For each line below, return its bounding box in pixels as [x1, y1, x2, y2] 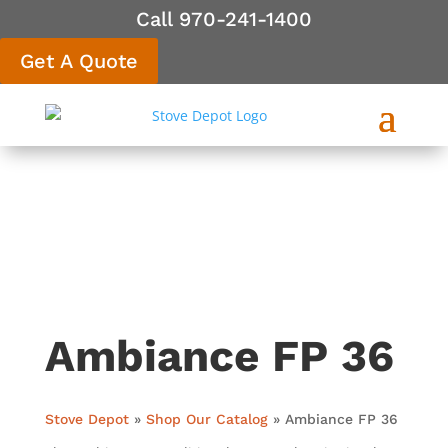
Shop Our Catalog [145, 411, 268, 427]
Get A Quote [20, 49, 138, 73]
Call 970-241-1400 [136, 7, 312, 31]
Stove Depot [44, 411, 129, 427]
